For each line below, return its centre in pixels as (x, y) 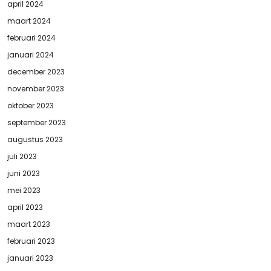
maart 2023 (29, 224)
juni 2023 (24, 173)
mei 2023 (24, 190)
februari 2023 (31, 241)
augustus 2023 (35, 139)
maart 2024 (29, 21)
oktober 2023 (31, 105)
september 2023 (37, 122)
